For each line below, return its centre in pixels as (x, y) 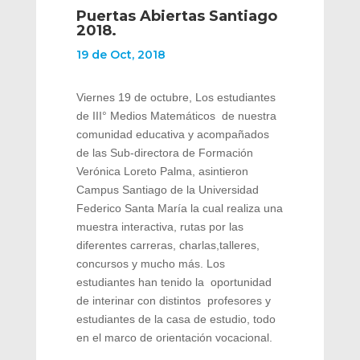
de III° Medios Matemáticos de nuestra (176, 115)
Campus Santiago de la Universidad (167, 189)
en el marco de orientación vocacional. (174, 337)
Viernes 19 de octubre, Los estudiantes (176, 97)
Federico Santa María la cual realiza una (179, 208)
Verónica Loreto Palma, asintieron (162, 171)
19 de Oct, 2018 (121, 54)
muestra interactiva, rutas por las (160, 226)
